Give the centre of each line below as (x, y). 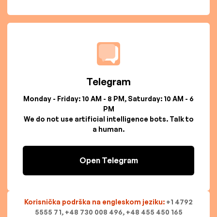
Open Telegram (108, 161)
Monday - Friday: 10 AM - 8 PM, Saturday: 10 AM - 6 (108, 99)
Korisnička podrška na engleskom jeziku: (95, 202)
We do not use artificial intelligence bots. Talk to (108, 119)
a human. (108, 129)
